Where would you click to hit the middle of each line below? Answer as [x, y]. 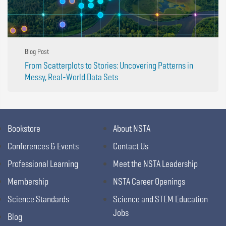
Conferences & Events [43, 146]
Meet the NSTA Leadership [155, 163]
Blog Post [37, 51]
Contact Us [131, 146]
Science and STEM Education [160, 199]
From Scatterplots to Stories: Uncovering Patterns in [109, 65]
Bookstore [24, 128]
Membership [28, 181]
